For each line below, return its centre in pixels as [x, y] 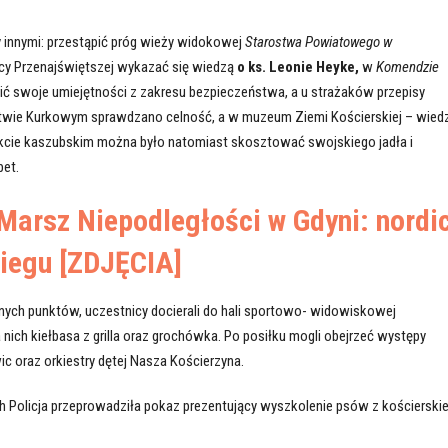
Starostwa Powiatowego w [316, 42]
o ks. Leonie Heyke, [297, 67]
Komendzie [407, 67]
